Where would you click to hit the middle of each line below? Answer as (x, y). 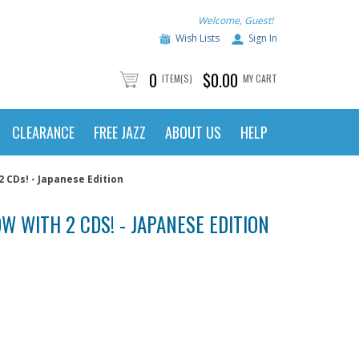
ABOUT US (193, 132)
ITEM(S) (177, 78)
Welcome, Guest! (236, 20)
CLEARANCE (43, 132)
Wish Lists (198, 38)
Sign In (263, 38)
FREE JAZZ (120, 132)
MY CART (260, 78)
